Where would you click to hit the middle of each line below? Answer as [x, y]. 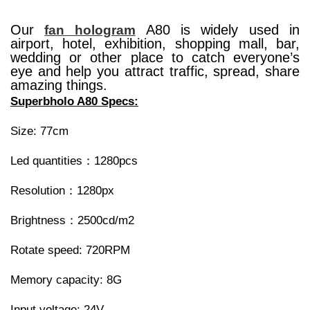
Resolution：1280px [64, 191]
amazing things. [59, 85]
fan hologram [90, 30]
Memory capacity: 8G [68, 280]
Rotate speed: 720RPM [72, 250]
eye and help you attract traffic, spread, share [155, 72]
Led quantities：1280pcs [76, 161]
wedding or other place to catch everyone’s [155, 58]
